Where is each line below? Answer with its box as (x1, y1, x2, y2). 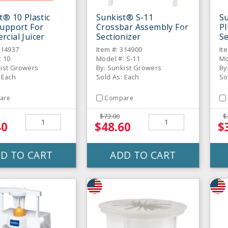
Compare (104, 93, 134, 102)
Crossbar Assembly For (96, 21, 189, 33)
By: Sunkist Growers (96, 63, 162, 72)
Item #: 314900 (96, 44, 142, 54)
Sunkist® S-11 (96, 11, 154, 23)
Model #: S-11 (96, 53, 140, 63)
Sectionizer (96, 31, 141, 42)
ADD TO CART (110, 148, 176, 162)
